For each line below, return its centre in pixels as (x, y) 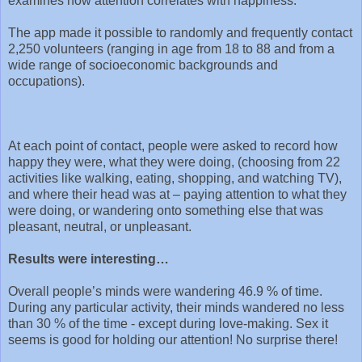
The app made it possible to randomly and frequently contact (180, 32)
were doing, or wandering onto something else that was (166, 210)
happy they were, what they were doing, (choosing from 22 (174, 162)
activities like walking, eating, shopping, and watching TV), (175, 178)
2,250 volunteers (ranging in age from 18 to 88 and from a (171, 48)
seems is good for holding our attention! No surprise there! (173, 339)
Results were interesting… (90, 259)
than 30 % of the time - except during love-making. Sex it (168, 323)
